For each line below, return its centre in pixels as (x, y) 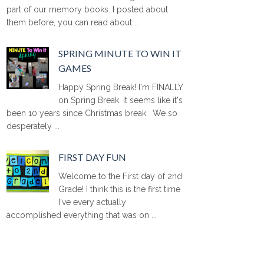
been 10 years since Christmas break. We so (92, 113)
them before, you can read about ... (73, 22)
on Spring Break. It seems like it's (121, 100)
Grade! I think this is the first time (120, 189)
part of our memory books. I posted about (87, 9)
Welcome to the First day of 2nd (121, 176)
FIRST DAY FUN (93, 157)
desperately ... (33, 126)
